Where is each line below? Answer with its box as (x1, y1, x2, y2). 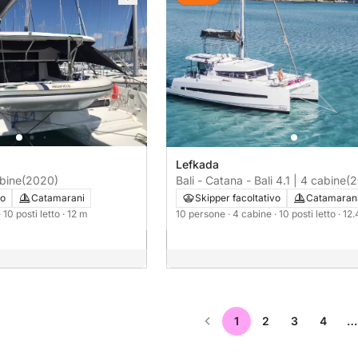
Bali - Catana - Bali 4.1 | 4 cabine (176, 173, 346, 187)
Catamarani (31, 191, 85, 204)
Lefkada (176, 157, 219, 171)
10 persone (176, 207, 228, 220)
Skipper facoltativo (195, 191, 280, 204)
